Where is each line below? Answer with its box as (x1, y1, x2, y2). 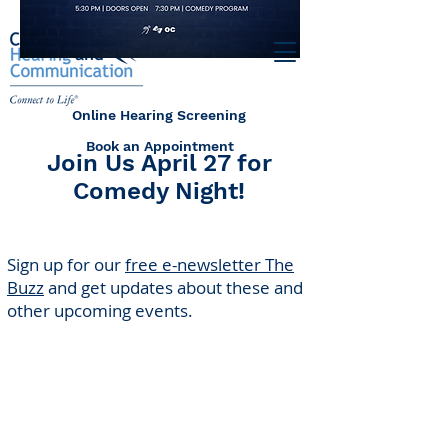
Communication (72, 419, 250, 446)
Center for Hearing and (32, 392, 290, 419)
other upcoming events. (7, 299, 193, 322)
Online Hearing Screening (72, 107, 246, 123)
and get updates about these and (44, 276, 303, 299)
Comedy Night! (73, 177, 245, 205)
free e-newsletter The (125, 253, 294, 276)
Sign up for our (7, 253, 125, 276)
